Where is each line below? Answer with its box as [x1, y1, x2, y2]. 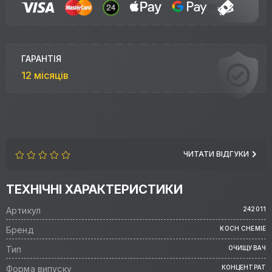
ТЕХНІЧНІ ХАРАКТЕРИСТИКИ [6, 182, 183, 197]
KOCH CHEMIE [220, 225, 266, 233]
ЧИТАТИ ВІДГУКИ [183, 149, 249, 159]
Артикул [6, 205, 41, 216]
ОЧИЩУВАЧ [228, 244, 266, 252]
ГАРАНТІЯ [21, 53, 61, 64]
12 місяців [21, 69, 69, 82]
